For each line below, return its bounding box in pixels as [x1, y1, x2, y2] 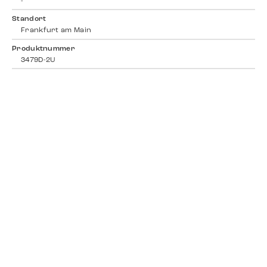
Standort [12, 15, 46, 23]
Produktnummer [12, 45, 75, 52]
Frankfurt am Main [21, 27, 92, 35]
